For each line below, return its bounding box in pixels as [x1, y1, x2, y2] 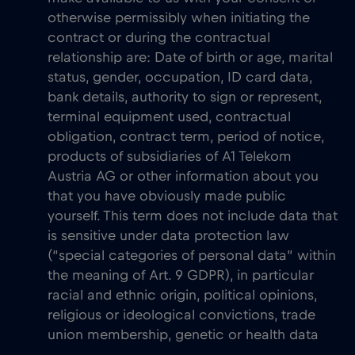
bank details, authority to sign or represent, [48, 90, 322, 105]
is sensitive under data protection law [48, 229, 289, 243]
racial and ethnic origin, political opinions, [48, 288, 317, 303]
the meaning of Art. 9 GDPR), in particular [48, 269, 314, 283]
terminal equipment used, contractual [48, 110, 291, 124]
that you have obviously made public [48, 189, 286, 204]
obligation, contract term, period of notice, [48, 130, 324, 144]
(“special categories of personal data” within [48, 249, 336, 263]
